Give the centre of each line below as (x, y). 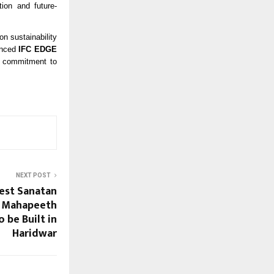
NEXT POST (33, 176)
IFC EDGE (38, 49)
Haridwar (35, 234)
